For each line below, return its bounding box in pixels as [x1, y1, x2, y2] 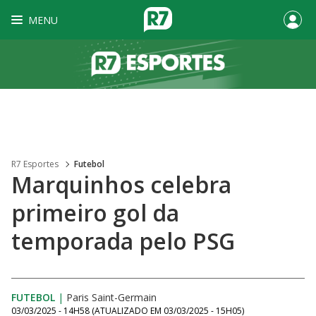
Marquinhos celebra [11, 169, 231, 200]
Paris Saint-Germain [66, 291, 157, 304]
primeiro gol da [11, 197, 179, 228]
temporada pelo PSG [11, 226, 235, 256]
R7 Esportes [11, 158, 59, 170]
